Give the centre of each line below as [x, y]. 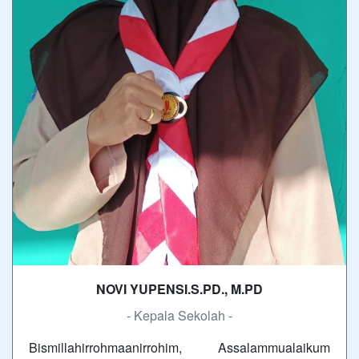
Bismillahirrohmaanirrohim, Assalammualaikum [179, 347]
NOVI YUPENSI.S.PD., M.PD [179, 288]
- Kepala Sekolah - [179, 315]
